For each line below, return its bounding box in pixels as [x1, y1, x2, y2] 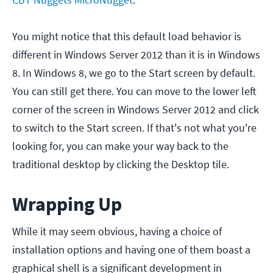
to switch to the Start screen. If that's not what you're [12, 120, 257, 135]
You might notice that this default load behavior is [12, 29, 241, 43]
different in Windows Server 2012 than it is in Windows [12, 47, 260, 62]
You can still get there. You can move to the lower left [12, 83, 257, 98]
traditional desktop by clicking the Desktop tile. [12, 157, 229, 171]
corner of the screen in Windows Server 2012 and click [12, 102, 259, 116]
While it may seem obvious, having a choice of [12, 224, 222, 238]
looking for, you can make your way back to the [12, 138, 229, 153]
